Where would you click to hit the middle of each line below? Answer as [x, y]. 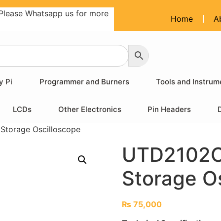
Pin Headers [169, 109]
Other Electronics [90, 109]
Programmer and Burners [84, 82]
